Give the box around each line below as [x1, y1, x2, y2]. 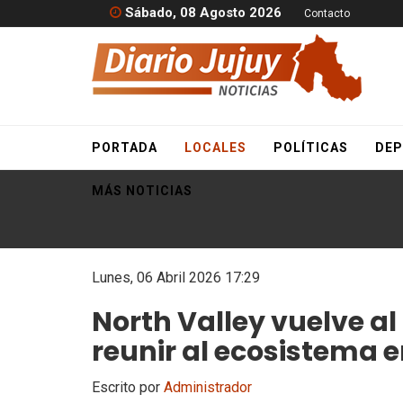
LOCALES [184, 140, 246, 155]
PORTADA [92, 140, 157, 155]
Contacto [304, 7, 350, 20]
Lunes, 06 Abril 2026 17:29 [92, 269, 260, 286]
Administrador [164, 379, 252, 396]
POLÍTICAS [273, 140, 348, 155]
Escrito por [92, 379, 164, 396]
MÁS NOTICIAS [92, 184, 193, 198]
